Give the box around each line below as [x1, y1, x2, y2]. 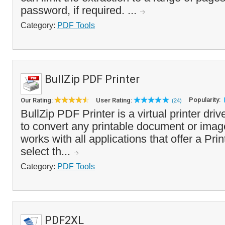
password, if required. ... [21, 4, 140, 17]
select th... [21, 145, 73, 158]
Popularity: [189, 96, 222, 103]
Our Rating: [21, 96, 54, 104]
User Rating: [96, 96, 134, 104]
